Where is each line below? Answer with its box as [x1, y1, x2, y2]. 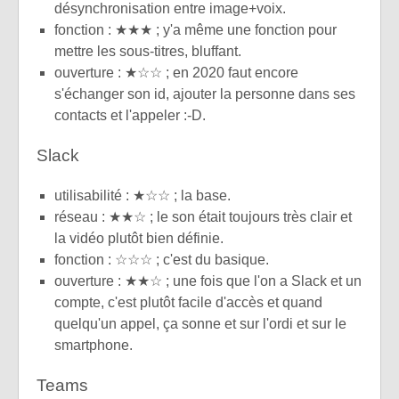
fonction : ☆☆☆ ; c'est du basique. [54, 252, 269, 268]
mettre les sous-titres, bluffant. [54, 43, 241, 59]
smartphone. [54, 338, 133, 354]
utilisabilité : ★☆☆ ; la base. [54, 188, 231, 204]
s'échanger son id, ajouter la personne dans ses [54, 85, 355, 102]
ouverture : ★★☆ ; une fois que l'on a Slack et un [54, 273, 362, 289]
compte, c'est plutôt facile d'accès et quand [54, 295, 322, 311]
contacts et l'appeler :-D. [54, 107, 206, 123]
